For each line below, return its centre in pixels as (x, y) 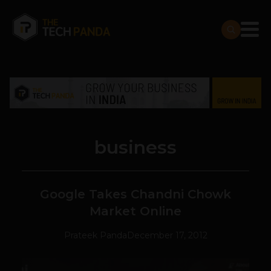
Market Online (135, 211)
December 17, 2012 (167, 236)
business (135, 148)
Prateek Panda (95, 236)
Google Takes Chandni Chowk (135, 194)
